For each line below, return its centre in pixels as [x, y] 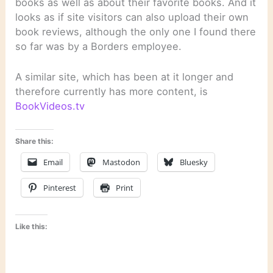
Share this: [35, 141]
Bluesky [194, 162]
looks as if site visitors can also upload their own [132, 17]
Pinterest [60, 188]
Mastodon [122, 162]
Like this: [32, 226]
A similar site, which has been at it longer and [125, 76]
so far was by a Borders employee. [99, 46]
